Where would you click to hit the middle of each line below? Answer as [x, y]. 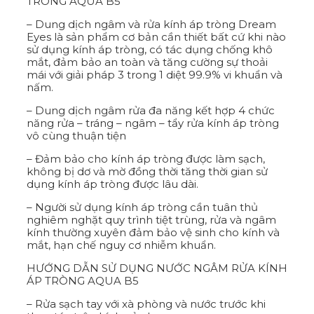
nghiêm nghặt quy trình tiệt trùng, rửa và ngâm [151, 219]
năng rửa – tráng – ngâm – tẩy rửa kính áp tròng [153, 123]
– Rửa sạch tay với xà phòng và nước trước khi [146, 303]
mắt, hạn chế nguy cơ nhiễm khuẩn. [121, 245]
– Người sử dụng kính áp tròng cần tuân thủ [142, 207]
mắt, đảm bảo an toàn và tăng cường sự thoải [147, 62]
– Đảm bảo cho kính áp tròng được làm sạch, [146, 158]
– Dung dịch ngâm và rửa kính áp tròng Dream [151, 24]
